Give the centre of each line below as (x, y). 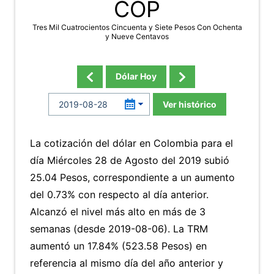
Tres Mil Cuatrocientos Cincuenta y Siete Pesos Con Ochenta (137, 27)
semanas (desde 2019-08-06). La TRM (119, 229)
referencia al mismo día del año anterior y (127, 263)
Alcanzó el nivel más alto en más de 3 (118, 212)
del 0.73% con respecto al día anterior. (119, 194)
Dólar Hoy (136, 76)
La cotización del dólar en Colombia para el (131, 143)
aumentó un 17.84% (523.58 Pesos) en (118, 246)
